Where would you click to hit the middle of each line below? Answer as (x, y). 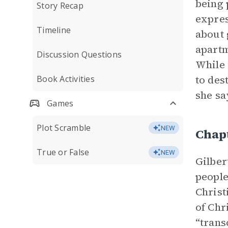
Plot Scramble (64, 128)
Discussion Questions (79, 54)
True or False (63, 152)
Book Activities (66, 79)
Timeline (54, 30)
